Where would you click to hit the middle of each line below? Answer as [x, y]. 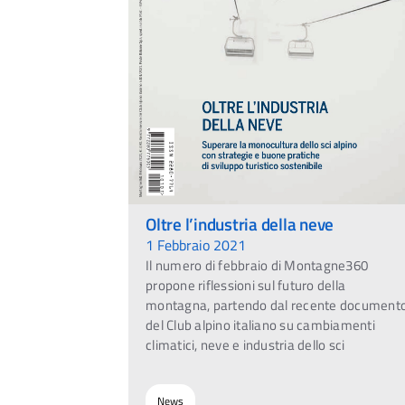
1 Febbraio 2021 [196, 245]
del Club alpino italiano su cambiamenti [260, 325]
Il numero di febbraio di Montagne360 [257, 265]
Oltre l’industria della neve [240, 223]
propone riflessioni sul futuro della [246, 285]
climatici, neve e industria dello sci [245, 344]
